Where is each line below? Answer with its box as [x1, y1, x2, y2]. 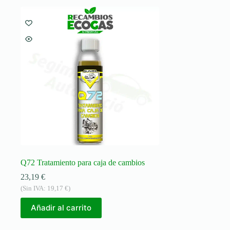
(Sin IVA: [21, 184, 47, 192]
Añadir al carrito [31, 203, 91, 213]
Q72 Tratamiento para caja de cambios [21, 158, 145, 167]
